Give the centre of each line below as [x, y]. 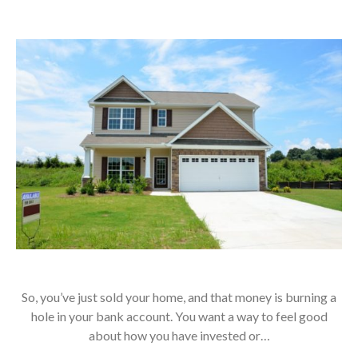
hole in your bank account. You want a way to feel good [179, 316]
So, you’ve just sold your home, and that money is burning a [179, 296]
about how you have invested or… [179, 335]
